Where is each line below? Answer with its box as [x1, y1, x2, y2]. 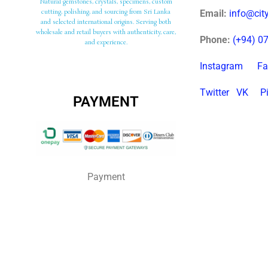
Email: [200, 8, 227, 20]
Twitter [200, 87, 230, 99]
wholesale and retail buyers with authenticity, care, [36, 28, 176, 37]
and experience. [84, 38, 127, 47]
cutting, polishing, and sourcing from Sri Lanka [41, 8, 171, 17]
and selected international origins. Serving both [41, 18, 172, 27]
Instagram [200, 60, 243, 72]
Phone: [200, 34, 231, 46]
